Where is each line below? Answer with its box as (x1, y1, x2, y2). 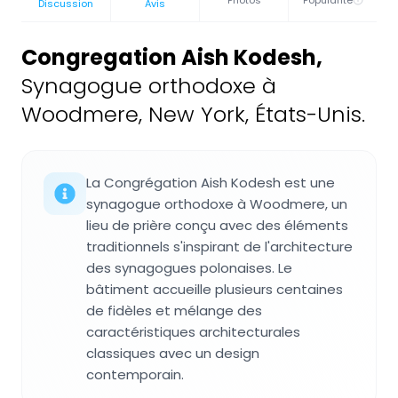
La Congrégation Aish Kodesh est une (86, 173, 335, 193)
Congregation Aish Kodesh (21, 43, 316, 73)
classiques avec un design (86, 344, 259, 363)
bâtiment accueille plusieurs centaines (86, 280, 343, 299)
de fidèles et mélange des (86, 301, 262, 321)
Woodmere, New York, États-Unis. (21, 99, 365, 130)
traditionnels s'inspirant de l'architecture (86, 237, 353, 257)
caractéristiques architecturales (86, 322, 300, 342)
